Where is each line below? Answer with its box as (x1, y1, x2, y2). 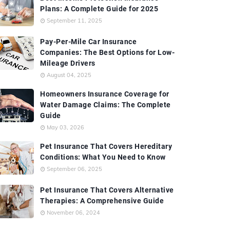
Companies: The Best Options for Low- (40, 48, 175, 56)
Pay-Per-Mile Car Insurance (40, 37, 137, 46)
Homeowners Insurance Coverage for (40, 90, 169, 98)
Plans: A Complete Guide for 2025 (40, 5, 158, 13)
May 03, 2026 (47, 124, 84, 131)
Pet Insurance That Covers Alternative (40, 186, 174, 194)
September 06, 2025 (47, 165, 102, 172)
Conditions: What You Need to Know (40, 153, 166, 161)
